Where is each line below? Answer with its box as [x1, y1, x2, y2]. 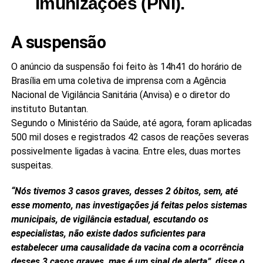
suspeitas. [11, 160, 53, 171]
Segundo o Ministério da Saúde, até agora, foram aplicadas [11, 117, 252, 129]
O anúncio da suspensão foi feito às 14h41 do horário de [11, 61, 242, 72]
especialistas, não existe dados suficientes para [11, 228, 205, 239]
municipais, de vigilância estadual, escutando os [11, 214, 208, 225]
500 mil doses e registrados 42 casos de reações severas [11, 131, 249, 143]
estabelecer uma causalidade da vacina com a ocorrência [11, 242, 244, 253]
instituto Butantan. [11, 103, 88, 114]
